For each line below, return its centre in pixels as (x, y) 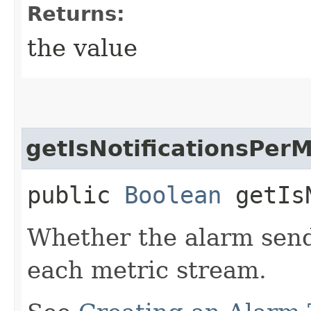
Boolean (173, 195)
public (76, 195)
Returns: (76, 14)
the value (82, 48)
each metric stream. (147, 270)
